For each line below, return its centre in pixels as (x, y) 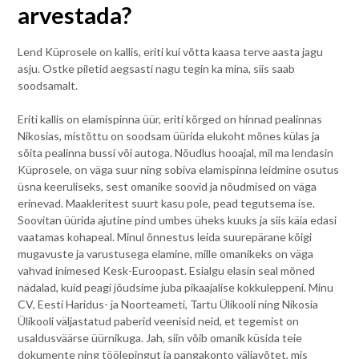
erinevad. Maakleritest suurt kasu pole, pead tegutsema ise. (167, 203)
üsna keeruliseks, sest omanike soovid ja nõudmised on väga (167, 186)
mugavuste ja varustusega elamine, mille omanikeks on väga (166, 253)
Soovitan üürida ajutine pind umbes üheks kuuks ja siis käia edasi (177, 220)
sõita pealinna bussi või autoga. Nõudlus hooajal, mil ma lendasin (176, 152)
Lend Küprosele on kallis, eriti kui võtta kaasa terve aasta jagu (171, 51)
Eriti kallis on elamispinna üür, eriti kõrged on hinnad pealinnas (170, 119)
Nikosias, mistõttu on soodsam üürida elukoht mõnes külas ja (169, 135)
